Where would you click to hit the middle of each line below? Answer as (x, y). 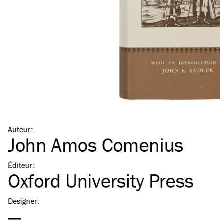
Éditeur (20, 165)
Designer (22, 201)
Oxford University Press (101, 180)
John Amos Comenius (96, 145)
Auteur (19, 129)
